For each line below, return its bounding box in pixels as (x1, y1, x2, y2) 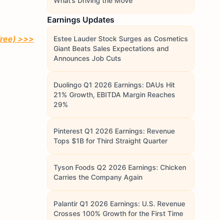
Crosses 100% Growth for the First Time (54, 209, 183, 218)
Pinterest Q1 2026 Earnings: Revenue (54, 127, 175, 135)
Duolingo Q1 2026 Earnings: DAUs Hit (54, 81, 175, 89)
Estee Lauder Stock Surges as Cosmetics (54, 34, 188, 43)
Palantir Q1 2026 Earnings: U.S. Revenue (54, 199, 185, 208)
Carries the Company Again (54, 173, 142, 181)
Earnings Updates (47, 15, 114, 25)
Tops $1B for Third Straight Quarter (54, 137, 167, 145)
